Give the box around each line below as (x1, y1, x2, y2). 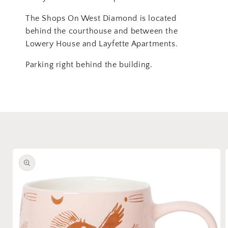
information (9, 162, 52, 170)
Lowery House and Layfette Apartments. (25, 39, 178, 48)
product (9, 153, 40, 161)
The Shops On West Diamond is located (25, 13, 177, 23)
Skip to (9, 144, 36, 152)
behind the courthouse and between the (25, 26, 178, 36)
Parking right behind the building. (25, 60, 153, 69)
